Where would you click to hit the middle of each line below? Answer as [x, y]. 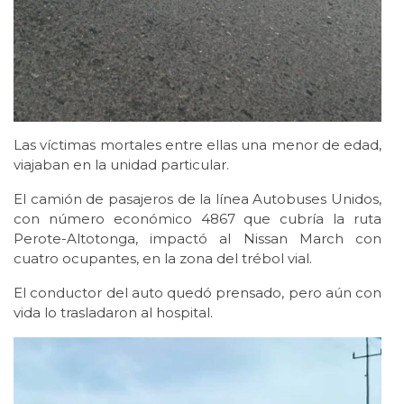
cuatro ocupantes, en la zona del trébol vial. [163, 259]
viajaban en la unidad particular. [121, 165]
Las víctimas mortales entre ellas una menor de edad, [197, 145]
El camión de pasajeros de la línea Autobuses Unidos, [197, 199]
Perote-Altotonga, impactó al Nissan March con [197, 239]
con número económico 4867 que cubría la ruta [197, 219]
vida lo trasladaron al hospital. [113, 313]
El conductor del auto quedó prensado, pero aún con [197, 293]
